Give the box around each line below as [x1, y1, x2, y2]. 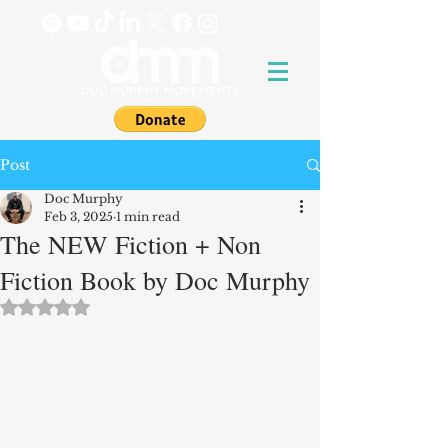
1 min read [116, 209, 180, 224]
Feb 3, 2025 [44, 209, 113, 224]
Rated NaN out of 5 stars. [44, 296, 220, 314]
